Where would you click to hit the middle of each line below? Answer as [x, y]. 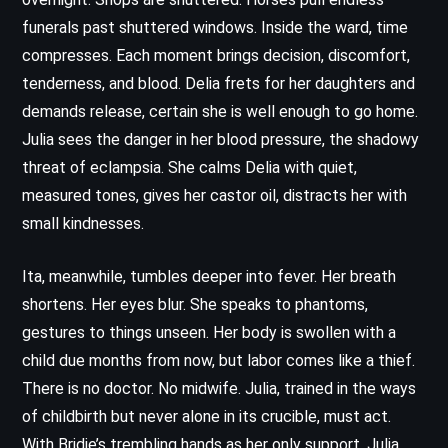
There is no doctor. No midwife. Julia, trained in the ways [219, 388]
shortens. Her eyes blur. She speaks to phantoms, [195, 304]
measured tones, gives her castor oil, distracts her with [214, 195]
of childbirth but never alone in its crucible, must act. [206, 416]
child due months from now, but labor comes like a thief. [218, 360]
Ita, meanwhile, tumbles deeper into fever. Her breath [209, 276]
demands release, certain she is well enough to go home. [220, 111]
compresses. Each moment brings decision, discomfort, [216, 55]
